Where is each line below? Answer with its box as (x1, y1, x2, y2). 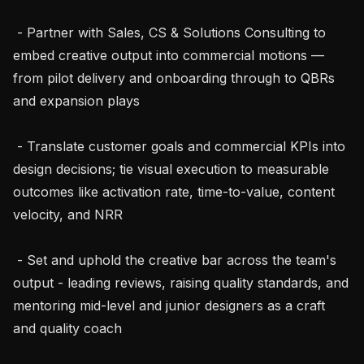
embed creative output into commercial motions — (13, 46, 324, 63)
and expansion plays (13, 92, 140, 109)
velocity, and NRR (13, 206, 123, 223)
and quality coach (13, 319, 122, 336)
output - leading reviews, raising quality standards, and (13, 274, 349, 291)
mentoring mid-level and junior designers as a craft (13, 297, 325, 314)
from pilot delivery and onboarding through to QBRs (13, 69, 335, 86)
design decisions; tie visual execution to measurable (13, 160, 329, 177)
